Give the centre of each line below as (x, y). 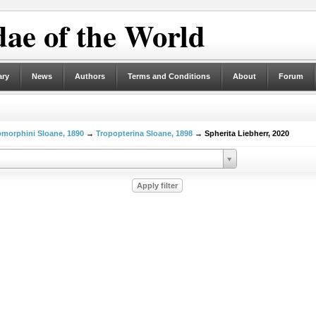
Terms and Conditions (169, 76)
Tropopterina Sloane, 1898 (144, 133)
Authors (90, 76)
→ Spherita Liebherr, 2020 (241, 133)
